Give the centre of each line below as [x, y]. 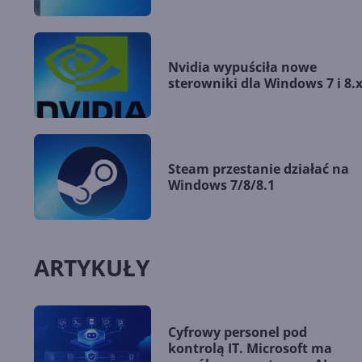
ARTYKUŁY [92, 267]
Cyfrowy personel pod [238, 332]
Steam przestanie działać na [259, 168]
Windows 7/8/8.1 [221, 185]
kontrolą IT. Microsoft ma [250, 348]
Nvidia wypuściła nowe [242, 67]
